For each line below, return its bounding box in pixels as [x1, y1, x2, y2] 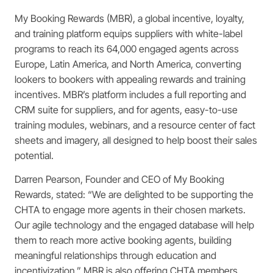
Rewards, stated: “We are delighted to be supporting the [15, 188, 253, 201]
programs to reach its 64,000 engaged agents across [15, 42, 239, 55]
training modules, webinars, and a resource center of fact [15, 118, 255, 131]
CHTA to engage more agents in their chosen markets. [15, 204, 246, 216]
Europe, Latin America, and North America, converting [15, 57, 241, 70]
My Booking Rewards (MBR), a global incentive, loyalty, [15, 12, 244, 24]
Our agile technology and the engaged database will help [15, 219, 254, 232]
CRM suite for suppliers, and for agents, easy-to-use [15, 103, 238, 116]
